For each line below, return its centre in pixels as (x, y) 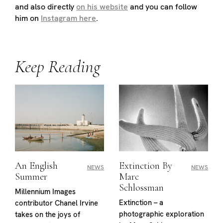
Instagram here (68, 18)
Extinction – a (141, 202)
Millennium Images (45, 191)
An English (36, 166)
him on (28, 18)
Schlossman (141, 188)
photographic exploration (162, 214)
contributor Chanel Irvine (56, 203)
